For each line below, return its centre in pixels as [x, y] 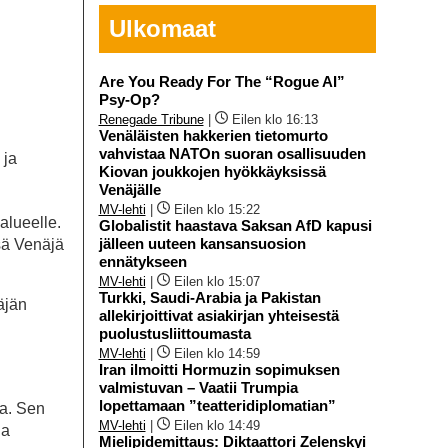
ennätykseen [142, 261]
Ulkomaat [162, 28]
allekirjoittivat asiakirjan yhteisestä [218, 315]
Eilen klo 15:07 [216, 281]
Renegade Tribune [151, 119]
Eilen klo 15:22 [216, 209]
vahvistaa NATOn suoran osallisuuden [232, 153]
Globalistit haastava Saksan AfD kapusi [235, 225]
